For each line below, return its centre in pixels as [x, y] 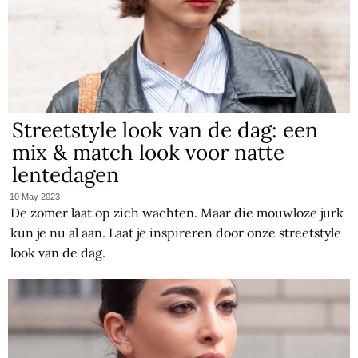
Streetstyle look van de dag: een [165, 129]
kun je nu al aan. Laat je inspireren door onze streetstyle [176, 233]
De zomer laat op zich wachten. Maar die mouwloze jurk [177, 213]
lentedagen [66, 174]
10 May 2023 [35, 197]
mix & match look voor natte [149, 152]
